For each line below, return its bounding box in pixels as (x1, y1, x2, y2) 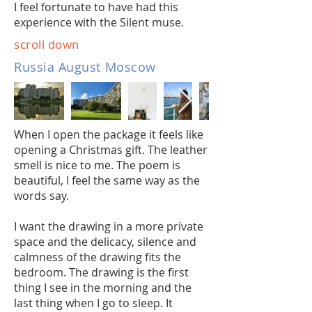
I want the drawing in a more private (14, 219, 203, 234)
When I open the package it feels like (14, 127, 203, 142)
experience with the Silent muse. (14, 15, 184, 30)
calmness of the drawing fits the (14, 249, 181, 265)
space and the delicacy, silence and (14, 234, 196, 249)
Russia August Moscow (14, 58, 156, 75)
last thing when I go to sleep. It (14, 295, 173, 311)
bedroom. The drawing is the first (14, 265, 189, 280)
